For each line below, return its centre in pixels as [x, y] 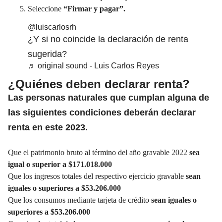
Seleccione [45, 8]
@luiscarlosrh [52, 27]
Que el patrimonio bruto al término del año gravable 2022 [98, 152]
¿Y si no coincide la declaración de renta [108, 39]
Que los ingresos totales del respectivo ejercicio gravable [97, 176]
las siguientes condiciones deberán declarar [102, 112]
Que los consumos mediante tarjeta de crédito [80, 200]
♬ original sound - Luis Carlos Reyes [93, 65]
